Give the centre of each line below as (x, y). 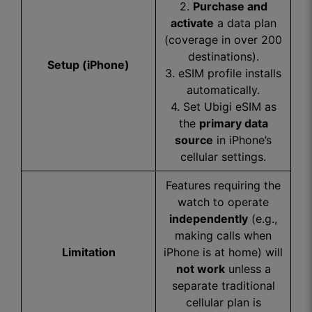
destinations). (223, 56)
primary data (233, 123)
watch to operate (223, 202)
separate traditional (223, 286)
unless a (248, 269)
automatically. (223, 90)
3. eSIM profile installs (223, 73)
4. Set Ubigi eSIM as (223, 107)
